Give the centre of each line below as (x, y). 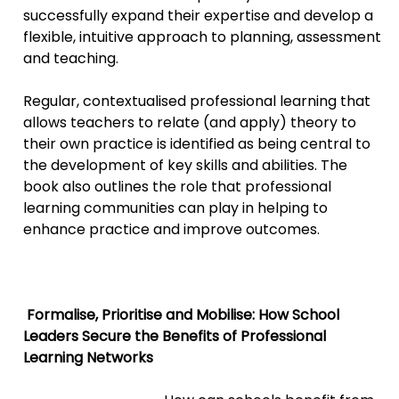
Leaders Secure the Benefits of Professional (175, 336)
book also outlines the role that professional (178, 186)
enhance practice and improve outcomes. (172, 229)
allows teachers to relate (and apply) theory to (190, 122)
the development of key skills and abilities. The (186, 165)
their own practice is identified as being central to (197, 143)
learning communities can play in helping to (176, 208)
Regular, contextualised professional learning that (197, 101)
